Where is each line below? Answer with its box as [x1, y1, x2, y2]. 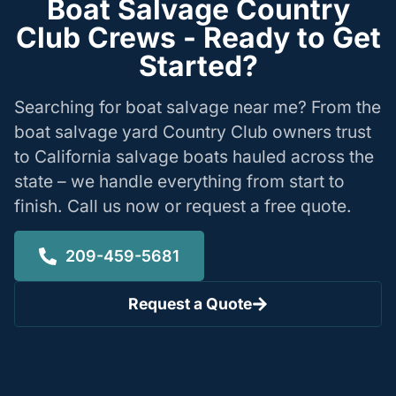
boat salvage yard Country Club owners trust [14, 120, 371, 142]
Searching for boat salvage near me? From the [14, 95, 381, 118]
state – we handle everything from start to [14, 170, 345, 192]
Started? [138, 48, 258, 83]
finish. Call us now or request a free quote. [14, 194, 352, 217]
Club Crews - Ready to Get [15, 19, 381, 55]
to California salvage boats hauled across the [14, 145, 374, 167]
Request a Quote [128, 294, 253, 314]
